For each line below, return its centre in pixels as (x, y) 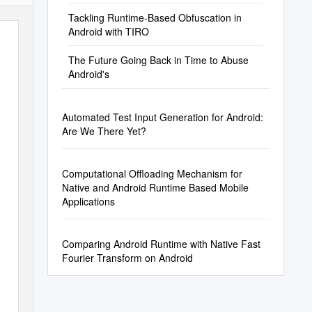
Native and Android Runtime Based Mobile (155, 187)
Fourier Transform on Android (127, 258)
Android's (88, 74)
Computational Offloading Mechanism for (152, 173)
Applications (88, 201)
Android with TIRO (108, 31)
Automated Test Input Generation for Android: (162, 117)
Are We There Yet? (104, 131)
